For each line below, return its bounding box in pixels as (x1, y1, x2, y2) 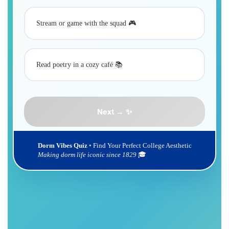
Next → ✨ (97, 107, 132, 117)
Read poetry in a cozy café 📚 (36, 61, 123, 69)
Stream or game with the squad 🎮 (36, 19, 136, 28)
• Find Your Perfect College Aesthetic (87, 142, 192, 150)
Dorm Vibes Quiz (37, 142, 87, 150)
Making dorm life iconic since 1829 (37, 151, 138, 159)
